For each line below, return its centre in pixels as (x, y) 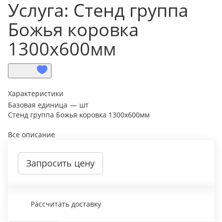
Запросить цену (60, 163)
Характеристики (36, 94)
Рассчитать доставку (66, 204)
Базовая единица (38, 105)
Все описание (31, 135)
